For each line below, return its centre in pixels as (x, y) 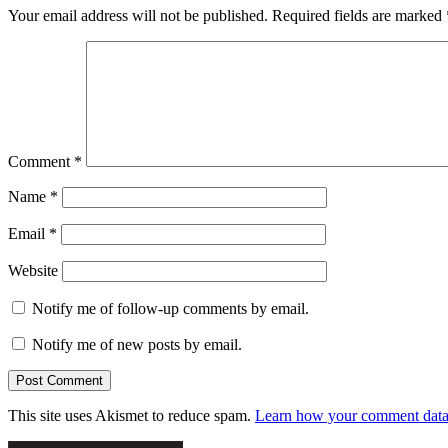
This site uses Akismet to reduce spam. (131, 416)
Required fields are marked (359, 16)
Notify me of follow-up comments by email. (170, 309)
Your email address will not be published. (138, 16)
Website (33, 271)
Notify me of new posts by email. (137, 345)
